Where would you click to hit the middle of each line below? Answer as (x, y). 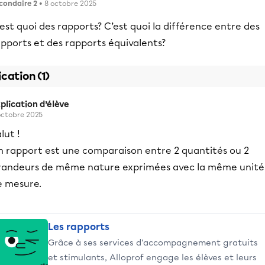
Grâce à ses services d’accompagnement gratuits (153, 243)
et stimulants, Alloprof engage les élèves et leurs (152, 257)
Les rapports (79, 227)
